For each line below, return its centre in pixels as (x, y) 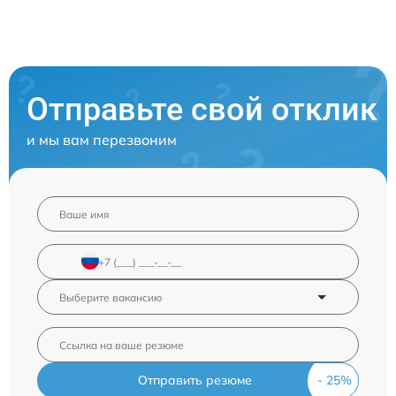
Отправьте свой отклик (202, 110)
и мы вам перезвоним (102, 140)
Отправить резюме (194, 381)
